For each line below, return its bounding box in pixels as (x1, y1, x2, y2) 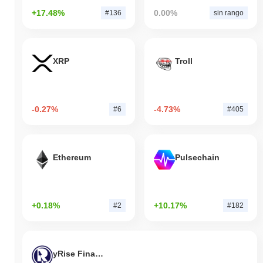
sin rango (213, 8, 244, 17)
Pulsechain (174, 153, 220, 163)
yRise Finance (95, 249, 103, 259)
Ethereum (53, 153, 91, 163)
